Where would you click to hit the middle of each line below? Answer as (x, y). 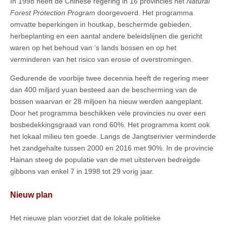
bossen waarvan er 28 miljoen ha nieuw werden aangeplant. (107, 101)
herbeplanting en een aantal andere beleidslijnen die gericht (106, 36)
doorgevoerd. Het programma (144, 12)
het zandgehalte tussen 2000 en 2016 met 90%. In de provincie (112, 148)
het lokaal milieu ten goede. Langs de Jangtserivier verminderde (113, 136)
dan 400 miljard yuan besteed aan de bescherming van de (104, 89)
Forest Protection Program (53, 12)
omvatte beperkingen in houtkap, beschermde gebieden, (101, 24)
